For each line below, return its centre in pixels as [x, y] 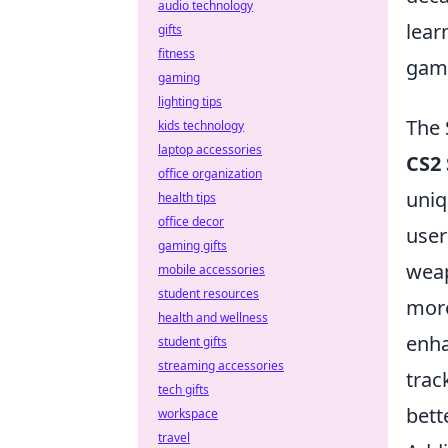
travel [174, 437]
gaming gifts [192, 245]
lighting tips [190, 101]
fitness [176, 53]
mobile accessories [211, 269]
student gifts [192, 341]
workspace [188, 413]
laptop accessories [210, 149]
